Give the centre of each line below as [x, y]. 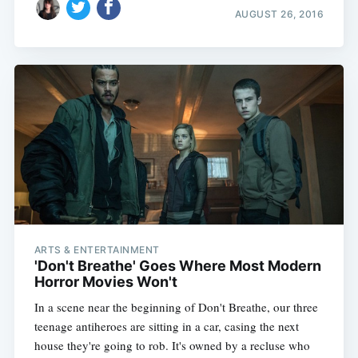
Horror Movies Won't [105, 282]
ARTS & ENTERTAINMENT [97, 250]
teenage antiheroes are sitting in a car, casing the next [166, 326]
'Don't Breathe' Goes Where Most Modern [177, 266]
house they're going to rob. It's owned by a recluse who [172, 346]
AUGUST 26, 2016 [279, 14]
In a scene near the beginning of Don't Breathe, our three [176, 307]
